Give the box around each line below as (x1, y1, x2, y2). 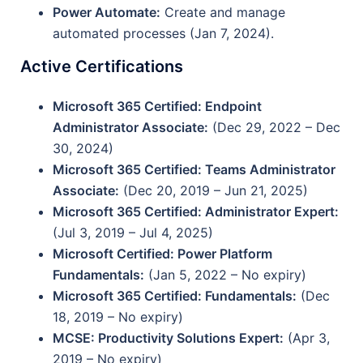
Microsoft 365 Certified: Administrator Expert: (53, 203, 339, 220)
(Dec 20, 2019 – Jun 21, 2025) (119, 182, 308, 199)
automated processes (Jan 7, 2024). (53, 25, 274, 41)
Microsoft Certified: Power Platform (53, 246, 272, 262)
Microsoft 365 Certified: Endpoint (53, 98, 262, 114)
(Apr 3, (284, 330, 330, 346)
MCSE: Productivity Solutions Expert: (53, 330, 284, 346)
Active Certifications (20, 57, 183, 76)
